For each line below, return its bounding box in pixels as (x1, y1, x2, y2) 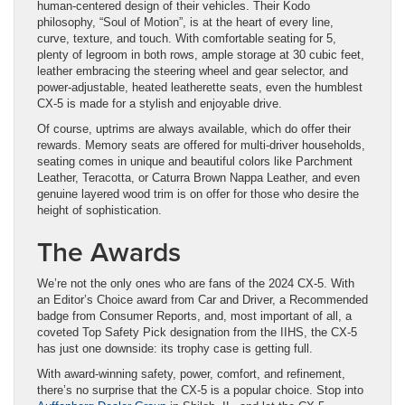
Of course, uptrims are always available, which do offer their (37, 121, 351, 136)
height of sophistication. (37, 202, 162, 217)
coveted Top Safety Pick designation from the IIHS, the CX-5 (37, 325, 357, 339)
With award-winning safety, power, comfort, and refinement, (37, 366, 345, 381)
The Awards (37, 231, 181, 271)
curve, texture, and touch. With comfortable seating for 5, (37, 31, 336, 45)
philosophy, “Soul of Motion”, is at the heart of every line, (37, 14, 334, 29)
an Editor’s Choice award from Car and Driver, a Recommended (37, 292, 368, 306)
